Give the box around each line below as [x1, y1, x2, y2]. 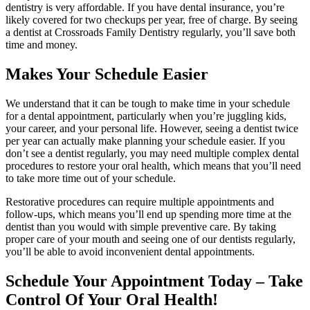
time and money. [6, 39, 77, 51]
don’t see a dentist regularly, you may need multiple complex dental [6, 147, 299, 159]
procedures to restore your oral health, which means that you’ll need [6, 160, 301, 172]
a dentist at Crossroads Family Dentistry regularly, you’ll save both [6, 26, 295, 39]
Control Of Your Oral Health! [6, 290, 218, 309]
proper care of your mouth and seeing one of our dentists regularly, [6, 233, 295, 245]
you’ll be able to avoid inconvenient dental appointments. [6, 246, 255, 257]
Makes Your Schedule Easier [6, 65, 208, 84]
